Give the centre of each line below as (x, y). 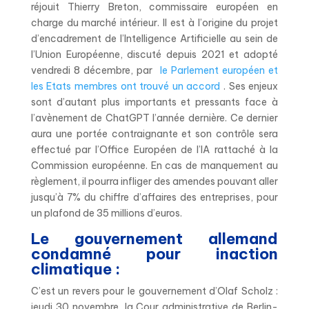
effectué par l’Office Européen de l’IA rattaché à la (154, 149)
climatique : (77, 269)
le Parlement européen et (217, 70)
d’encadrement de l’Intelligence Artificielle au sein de (154, 38)
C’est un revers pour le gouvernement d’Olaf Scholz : (154, 291)
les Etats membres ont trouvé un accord (126, 86)
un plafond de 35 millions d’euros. (108, 213)
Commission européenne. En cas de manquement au (154, 165)
